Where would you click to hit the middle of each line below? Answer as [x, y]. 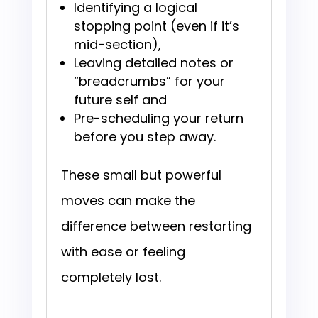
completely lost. [111, 278]
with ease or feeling [123, 252]
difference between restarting [156, 226]
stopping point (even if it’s [156, 26]
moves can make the [128, 201]
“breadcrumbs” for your [149, 82]
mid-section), [117, 45]
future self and [120, 100]
